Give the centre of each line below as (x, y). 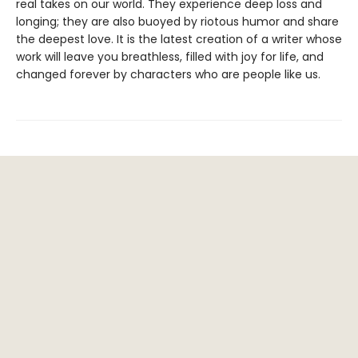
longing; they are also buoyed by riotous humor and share (177, 22)
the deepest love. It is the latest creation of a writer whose (179, 40)
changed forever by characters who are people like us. (169, 75)
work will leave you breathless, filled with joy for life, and (170, 57)
